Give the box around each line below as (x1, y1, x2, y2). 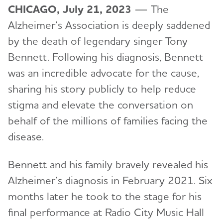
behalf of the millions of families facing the (8, 114, 208, 127)
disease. (8, 130, 44, 143)
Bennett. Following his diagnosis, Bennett (8, 50, 203, 64)
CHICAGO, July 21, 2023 (8, 2, 131, 16)
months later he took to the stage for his (8, 190, 202, 203)
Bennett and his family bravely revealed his (8, 158, 208, 171)
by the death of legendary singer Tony (8, 34, 188, 48)
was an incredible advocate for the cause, (8, 66, 199, 80)
